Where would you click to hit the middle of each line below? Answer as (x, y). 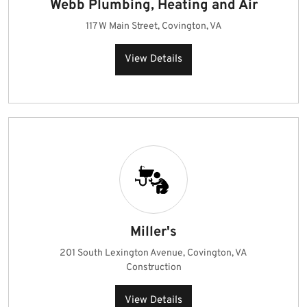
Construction (153, 268)
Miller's (153, 232)
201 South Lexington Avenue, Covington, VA (153, 253)
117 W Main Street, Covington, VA (153, 26)
